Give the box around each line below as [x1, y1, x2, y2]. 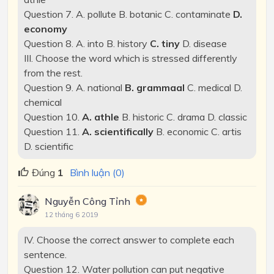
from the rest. [23, 66, 83, 79]
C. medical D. [187, 81, 242, 94]
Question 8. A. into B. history [23, 37, 147, 50]
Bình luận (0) [70, 166, 125, 179]
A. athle [81, 110, 122, 123]
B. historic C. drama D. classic [121, 110, 247, 123]
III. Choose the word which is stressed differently [23, 51, 237, 64]
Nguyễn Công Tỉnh [45, 195, 130, 208]
